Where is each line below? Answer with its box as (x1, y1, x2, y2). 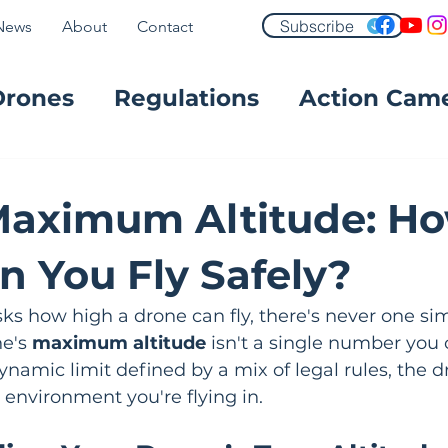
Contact (136, 17, 193, 36)
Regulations (114, 84, 259, 112)
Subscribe (280, 15, 355, 36)
